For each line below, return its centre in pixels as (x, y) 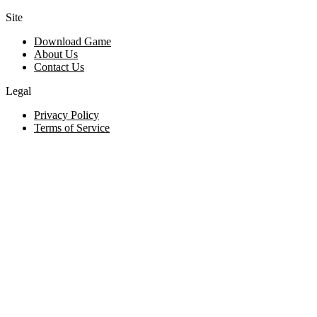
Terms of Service (72, 128)
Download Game (73, 42)
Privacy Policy (67, 115)
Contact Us (59, 67)
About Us (56, 54)
